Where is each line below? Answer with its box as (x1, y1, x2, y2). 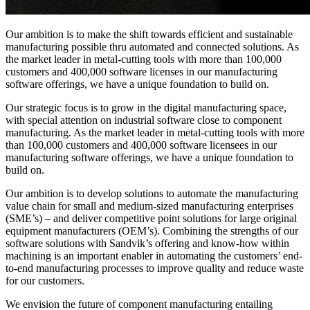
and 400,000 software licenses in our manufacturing (49, 66, 277, 78)
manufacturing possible (6, 41, 107, 53)
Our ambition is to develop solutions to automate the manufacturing (6, 188, 298, 200)
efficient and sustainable (188, 28, 293, 41)
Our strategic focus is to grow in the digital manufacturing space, (6, 102, 286, 114)
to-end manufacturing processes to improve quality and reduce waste (6, 262, 304, 275)
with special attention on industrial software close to (6, 114, 233, 127)
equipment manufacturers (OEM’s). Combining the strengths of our (6, 225, 298, 237)
